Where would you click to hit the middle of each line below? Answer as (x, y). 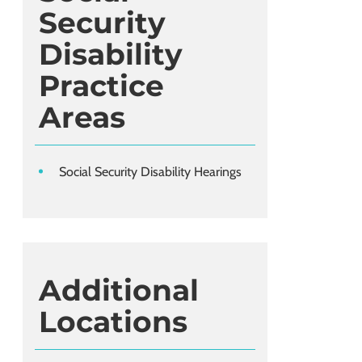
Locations (113, 322)
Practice (101, 86)
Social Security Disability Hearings (150, 172)
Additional (119, 290)
